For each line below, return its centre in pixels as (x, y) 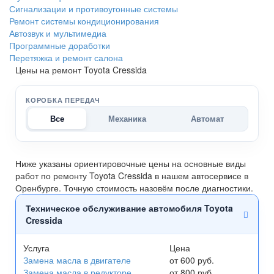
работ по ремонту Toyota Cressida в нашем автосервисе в (132, 176)
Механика (128, 119)
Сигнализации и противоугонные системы (94, 9)
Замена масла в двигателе (77, 260)
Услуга (36, 248)
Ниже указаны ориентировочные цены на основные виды (131, 164)
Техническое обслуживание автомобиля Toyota (129, 208)
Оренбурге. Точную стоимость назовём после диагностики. (134, 188)
